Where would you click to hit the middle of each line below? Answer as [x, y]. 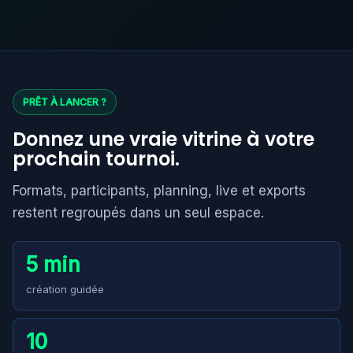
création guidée [65, 289]
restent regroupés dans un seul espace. [138, 213]
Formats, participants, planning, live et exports [159, 191]
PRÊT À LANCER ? [65, 102]
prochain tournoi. [96, 159]
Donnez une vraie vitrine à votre [163, 139]
